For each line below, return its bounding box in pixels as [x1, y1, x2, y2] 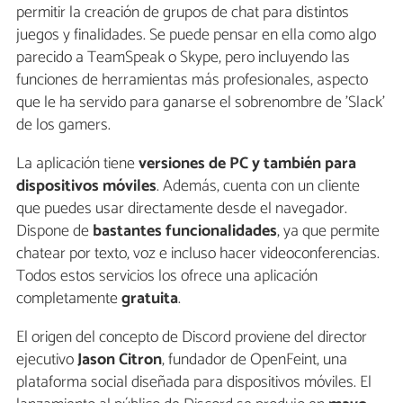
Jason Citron [74, 346, 162, 374]
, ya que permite [277, 218, 380, 246]
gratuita [121, 285, 178, 313]
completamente [16, 285, 121, 313]
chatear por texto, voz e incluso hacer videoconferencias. [16, 240, 380, 268]
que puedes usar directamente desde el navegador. [16, 195, 347, 223]
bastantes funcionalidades [93, 218, 277, 246]
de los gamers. [16, 112, 111, 139]
